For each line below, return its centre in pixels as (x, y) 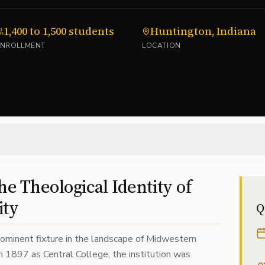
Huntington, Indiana (203, 31)
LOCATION (161, 46)
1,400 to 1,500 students (59, 31)
